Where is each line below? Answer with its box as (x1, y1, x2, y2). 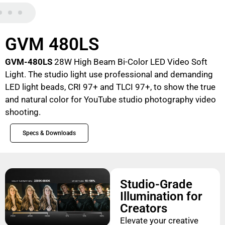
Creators (120, 201, 167, 215)
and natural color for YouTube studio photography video (5, 94, 216, 104)
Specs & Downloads (23, 130, 76, 137)
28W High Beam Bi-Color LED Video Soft (54, 57, 207, 67)
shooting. (5, 107, 41, 117)
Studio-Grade (120, 177, 192, 191)
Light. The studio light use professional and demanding (5, 69, 213, 79)
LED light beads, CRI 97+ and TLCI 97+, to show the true (5, 82, 215, 92)
